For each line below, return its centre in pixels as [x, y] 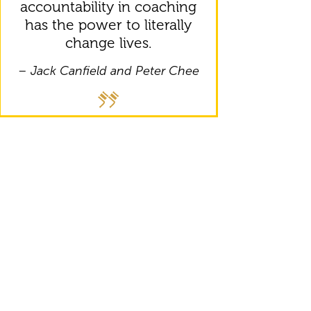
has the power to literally [108, 24]
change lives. [108, 42]
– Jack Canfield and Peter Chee [108, 70]
